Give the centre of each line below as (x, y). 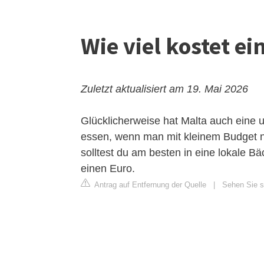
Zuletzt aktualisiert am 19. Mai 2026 (164, 89)
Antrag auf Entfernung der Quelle (149, 185)
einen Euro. (108, 169)
